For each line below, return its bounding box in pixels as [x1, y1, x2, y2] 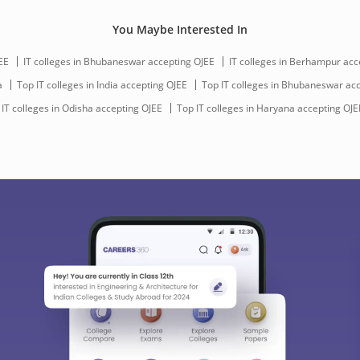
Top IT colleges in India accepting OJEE [17, 77, 187, 92]
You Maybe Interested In [112, 22, 247, 38]
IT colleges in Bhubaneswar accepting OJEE [22, 54, 215, 68]
